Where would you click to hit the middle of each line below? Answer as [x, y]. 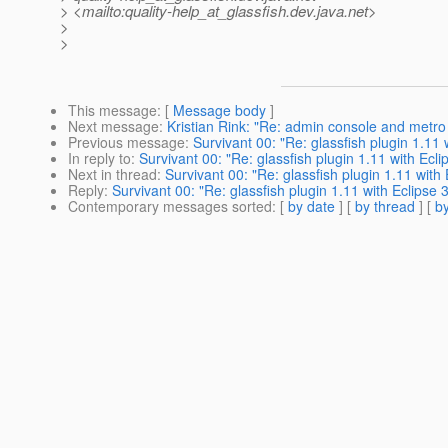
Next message [113, 126]
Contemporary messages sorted [170, 206]
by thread [385, 206]
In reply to [99, 158]
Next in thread [112, 174]
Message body [219, 110]
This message [112, 110]
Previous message [126, 142]
